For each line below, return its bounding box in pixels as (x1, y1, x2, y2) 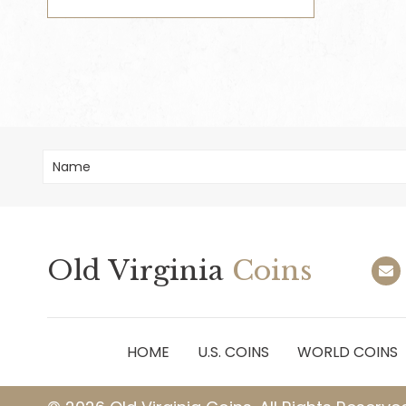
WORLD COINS (297, 342, 398, 363)
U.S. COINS (198, 342, 269, 363)
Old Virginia (47, 254, 224, 288)
